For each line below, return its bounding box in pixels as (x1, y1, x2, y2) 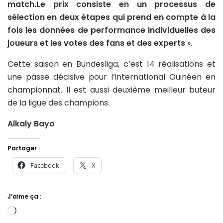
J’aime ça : (7, 192, 41, 201)
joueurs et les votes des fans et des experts (7, 37, 185, 49)
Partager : (7, 143, 40, 152)
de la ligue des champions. (7, 97, 110, 109)
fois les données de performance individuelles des (7, 24, 216, 36)
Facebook (30, 160, 59, 170)
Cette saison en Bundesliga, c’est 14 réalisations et (7, 58, 216, 70)
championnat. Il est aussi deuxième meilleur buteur (7, 84, 216, 96)
